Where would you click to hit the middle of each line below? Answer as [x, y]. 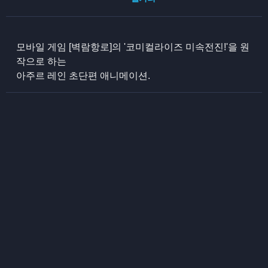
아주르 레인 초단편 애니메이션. [83, 76]
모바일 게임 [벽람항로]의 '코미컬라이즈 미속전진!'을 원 [133, 47]
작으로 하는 [42, 61]
